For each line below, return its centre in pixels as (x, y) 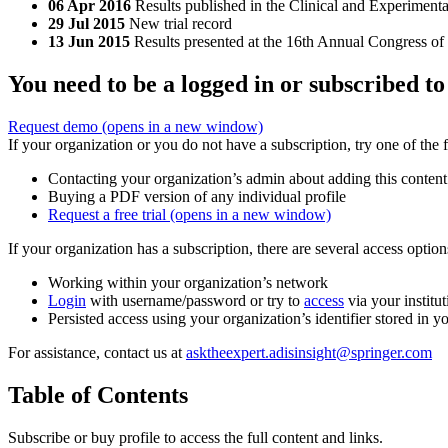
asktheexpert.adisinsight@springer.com (309, 353)
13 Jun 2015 (89, 42)
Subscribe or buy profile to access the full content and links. (195, 437)
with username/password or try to (195, 301)
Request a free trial (109, 215)
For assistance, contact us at (97, 353)
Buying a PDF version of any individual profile (197, 197)
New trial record (180, 24)
